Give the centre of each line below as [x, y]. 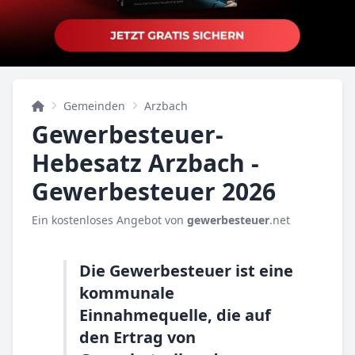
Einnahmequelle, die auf [175, 315]
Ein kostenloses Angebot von [109, 220]
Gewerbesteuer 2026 [154, 191]
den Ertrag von [137, 337]
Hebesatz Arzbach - [145, 163]
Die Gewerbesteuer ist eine [186, 271]
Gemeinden [94, 106]
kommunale [127, 293]
